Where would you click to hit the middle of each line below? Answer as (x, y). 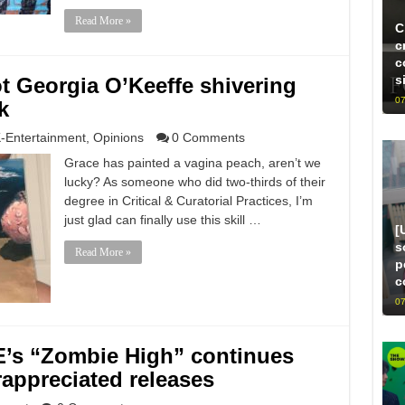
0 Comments (208, 137)
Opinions (118, 137)
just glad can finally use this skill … (162, 220)
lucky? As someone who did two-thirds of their (194, 182)
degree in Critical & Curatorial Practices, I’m (188, 201)
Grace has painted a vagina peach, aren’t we (192, 163)
